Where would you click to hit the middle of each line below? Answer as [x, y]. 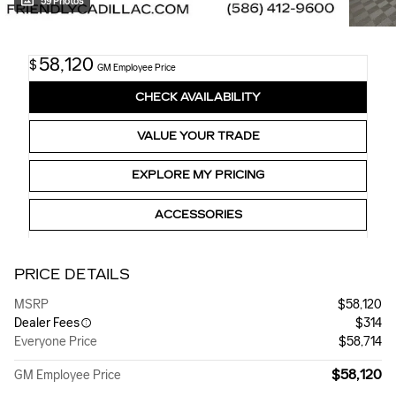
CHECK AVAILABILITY [198, 97]
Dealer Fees [47, 324]
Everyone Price [56, 342]
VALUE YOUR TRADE [198, 137]
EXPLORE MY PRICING [198, 175]
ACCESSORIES [198, 214]
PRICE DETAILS [72, 275]
